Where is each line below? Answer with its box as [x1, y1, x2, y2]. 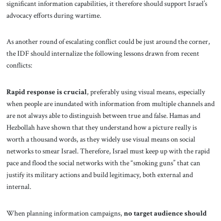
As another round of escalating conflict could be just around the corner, [6, 37, 210, 47]
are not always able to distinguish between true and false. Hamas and [6, 110, 200, 120]
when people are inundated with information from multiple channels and [6, 99, 215, 109]
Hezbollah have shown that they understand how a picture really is [6, 122, 197, 132]
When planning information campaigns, [6, 208, 124, 218]
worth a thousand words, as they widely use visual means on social [6, 134, 195, 144]
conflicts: [6, 60, 32, 71]
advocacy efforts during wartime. [6, 10, 103, 20]
